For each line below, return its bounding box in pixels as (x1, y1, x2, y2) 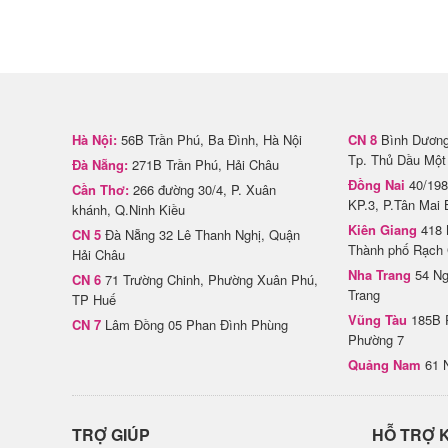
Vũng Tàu (348, 310, 407, 329)
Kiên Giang (348, 220, 417, 239)
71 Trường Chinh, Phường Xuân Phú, (101, 270, 318, 289)
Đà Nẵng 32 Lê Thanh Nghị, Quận (101, 225, 300, 244)
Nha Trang (348, 265, 411, 284)
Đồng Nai (348, 175, 405, 194)
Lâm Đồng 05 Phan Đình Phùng (101, 315, 288, 334)
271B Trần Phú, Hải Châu (128, 155, 279, 174)
